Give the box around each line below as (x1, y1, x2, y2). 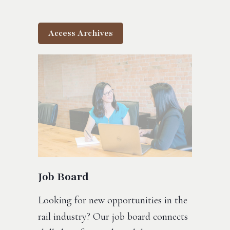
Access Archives (48, 28, 113, 39)
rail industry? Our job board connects (38, 210, 188, 223)
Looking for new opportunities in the (38, 194, 187, 206)
